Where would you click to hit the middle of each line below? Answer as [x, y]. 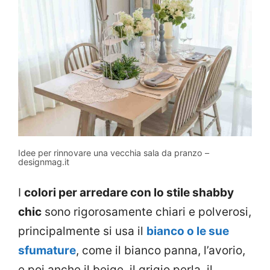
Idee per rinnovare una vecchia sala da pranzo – [114, 152]
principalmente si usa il [82, 231]
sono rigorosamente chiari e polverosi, [146, 212]
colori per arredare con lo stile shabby [129, 193]
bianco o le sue [188, 231]
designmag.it [44, 162]
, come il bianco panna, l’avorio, [161, 251]
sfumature [47, 251]
